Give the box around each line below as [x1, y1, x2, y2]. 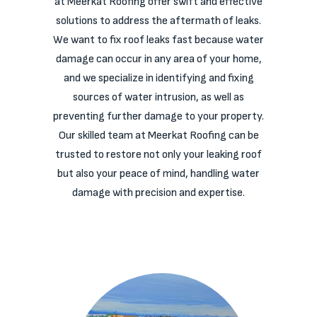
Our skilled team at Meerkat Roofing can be [58, 129, 259, 142]
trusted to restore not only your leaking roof [55, 148, 262, 161]
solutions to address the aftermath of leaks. [56, 14, 261, 28]
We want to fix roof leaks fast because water [53, 33, 264, 47]
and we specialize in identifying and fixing [63, 71, 254, 85]
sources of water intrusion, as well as [73, 91, 244, 104]
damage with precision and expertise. [72, 186, 245, 200]
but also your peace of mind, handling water [57, 167, 260, 180]
